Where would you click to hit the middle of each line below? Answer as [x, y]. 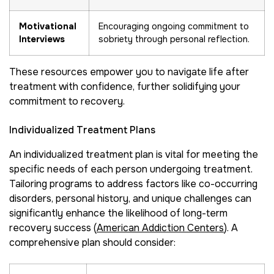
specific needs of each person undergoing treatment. [131, 169]
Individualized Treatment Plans [82, 130]
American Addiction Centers [160, 228]
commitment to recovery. [67, 102]
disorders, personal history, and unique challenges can [130, 198]
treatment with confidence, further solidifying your [125, 87]
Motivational [48, 27]
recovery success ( [53, 228]
